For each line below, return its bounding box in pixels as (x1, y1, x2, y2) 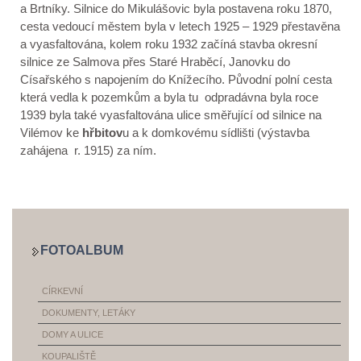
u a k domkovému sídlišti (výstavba (122, 126, 309, 139)
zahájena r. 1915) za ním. (20, 143, 156, 157)
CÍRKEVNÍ (42, 285, 83, 296)
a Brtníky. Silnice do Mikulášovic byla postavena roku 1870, (20, 2, 332, 15)
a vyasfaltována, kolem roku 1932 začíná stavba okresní (20, 37, 317, 51)
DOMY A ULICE (42, 329, 103, 339)
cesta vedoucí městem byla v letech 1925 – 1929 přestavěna (20, 19, 340, 33)
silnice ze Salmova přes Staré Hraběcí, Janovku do (20, 55, 290, 68)
